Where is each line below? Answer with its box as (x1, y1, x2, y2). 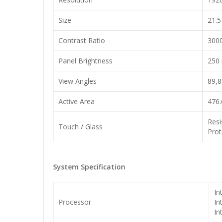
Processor (58, 197, 91, 207)
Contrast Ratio (58, 36, 105, 45)
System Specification (53, 162, 125, 171)
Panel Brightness (58, 56, 112, 65)
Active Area (58, 97, 95, 106)
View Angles (58, 76, 97, 86)
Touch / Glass (58, 122, 103, 131)
